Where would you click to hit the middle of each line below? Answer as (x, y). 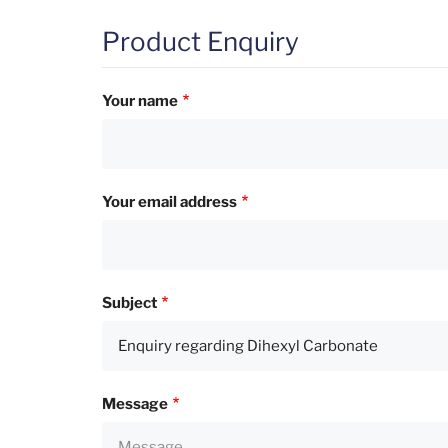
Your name (140, 101)
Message (135, 404)
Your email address (169, 202)
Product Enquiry (200, 42)
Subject (129, 303)
